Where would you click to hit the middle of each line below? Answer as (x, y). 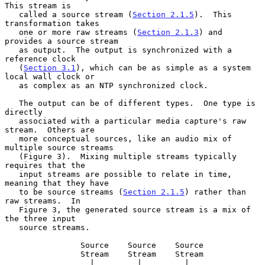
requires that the (45, 165)
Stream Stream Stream (43, 254)
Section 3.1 (50, 67)
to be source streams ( (71, 192)
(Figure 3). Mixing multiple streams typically (12, 156)
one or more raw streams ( (78, 32)
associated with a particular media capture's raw (12, 121)
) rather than (215, 192)
